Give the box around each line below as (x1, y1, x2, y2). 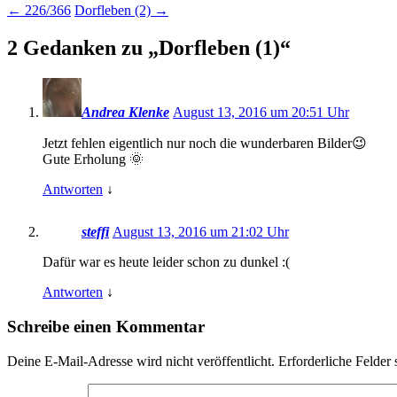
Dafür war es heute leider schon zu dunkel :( (43, 254, 290, 270)
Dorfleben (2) (74, 3, 154, 19)
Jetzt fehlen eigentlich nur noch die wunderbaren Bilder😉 (43, 136, 367, 152)
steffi (82, 224, 109, 240)
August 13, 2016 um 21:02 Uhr (113, 224, 289, 240)
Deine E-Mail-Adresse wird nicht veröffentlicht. (7, 353, 275, 369)
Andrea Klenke (82, 105, 169, 121)
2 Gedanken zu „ (7, 36, 159, 60)
